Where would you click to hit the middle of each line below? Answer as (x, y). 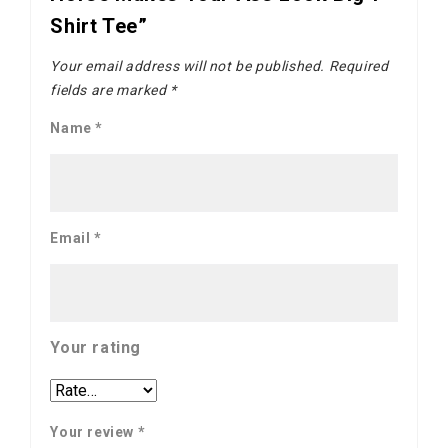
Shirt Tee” (99, 26)
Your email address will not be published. (187, 66)
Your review (94, 432)
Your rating (95, 347)
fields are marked (110, 90)
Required (357, 66)
